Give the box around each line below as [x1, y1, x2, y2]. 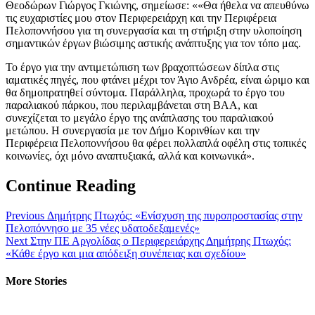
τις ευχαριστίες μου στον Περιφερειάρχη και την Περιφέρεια [6, 11, 276, 24]
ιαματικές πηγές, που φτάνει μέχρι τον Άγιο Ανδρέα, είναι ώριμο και [6, 73, 309, 86]
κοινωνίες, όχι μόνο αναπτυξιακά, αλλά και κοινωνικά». [6, 149, 255, 162]
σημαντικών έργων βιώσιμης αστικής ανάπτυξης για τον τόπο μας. [6, 37, 301, 49]
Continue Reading [6, 176, 136, 195]
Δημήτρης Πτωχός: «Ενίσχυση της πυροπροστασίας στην [44, 209, 302, 221]
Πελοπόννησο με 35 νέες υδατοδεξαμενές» [6, 221, 200, 234]
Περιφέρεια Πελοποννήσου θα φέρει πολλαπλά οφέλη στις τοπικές [6, 136, 306, 149]
